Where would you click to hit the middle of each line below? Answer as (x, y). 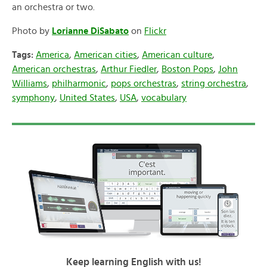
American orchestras (54, 69)
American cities (105, 55)
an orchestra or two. (53, 7)
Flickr (155, 31)
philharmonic (79, 83)
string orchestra (214, 83)
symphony (33, 98)
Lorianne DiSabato (90, 31)
